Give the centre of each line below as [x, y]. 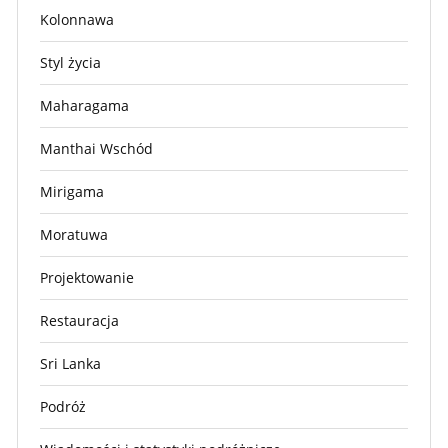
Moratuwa [74, 234]
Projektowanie [87, 277]
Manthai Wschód [96, 148]
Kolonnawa [77, 19]
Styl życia [70, 62]
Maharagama [84, 105]
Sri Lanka [70, 363]
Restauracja [79, 320]
